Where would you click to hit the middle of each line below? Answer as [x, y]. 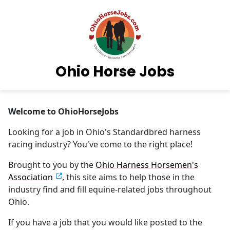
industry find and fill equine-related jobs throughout [110, 189]
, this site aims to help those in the [128, 177]
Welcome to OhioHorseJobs [63, 111]
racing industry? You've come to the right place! [100, 144]
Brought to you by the [52, 165]
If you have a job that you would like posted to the [105, 222]
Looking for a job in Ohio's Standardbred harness [104, 132]
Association [31, 177]
